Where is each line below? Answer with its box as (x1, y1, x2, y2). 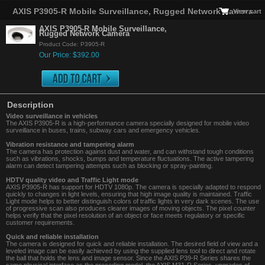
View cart (233, 8, 261, 15)
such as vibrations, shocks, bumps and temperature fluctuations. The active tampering (6, 155, 254, 162)
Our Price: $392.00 (39, 51, 99, 59)
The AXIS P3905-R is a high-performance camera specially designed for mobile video (6, 119, 249, 127)
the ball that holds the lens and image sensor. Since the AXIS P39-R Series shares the (6, 254, 251, 261)
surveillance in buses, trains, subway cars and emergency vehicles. (6, 127, 201, 134)
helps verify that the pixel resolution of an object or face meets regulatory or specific (6, 212, 245, 219)
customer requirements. (6, 219, 75, 226)
